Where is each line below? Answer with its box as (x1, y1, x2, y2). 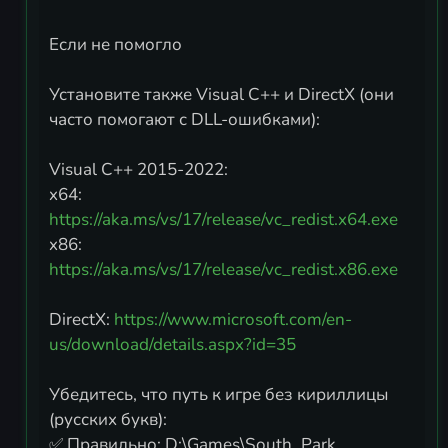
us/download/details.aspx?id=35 (49, 333, 296, 357)
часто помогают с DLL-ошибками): (49, 108, 320, 132)
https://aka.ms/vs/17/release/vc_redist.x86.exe (49, 258, 398, 282)
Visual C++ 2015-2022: (49, 158, 228, 182)
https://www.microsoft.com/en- (114, 308, 352, 332)
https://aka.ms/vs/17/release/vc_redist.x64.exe (49, 208, 398, 232)
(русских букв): (49, 408, 167, 432)
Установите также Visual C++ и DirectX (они (49, 83, 394, 107)
